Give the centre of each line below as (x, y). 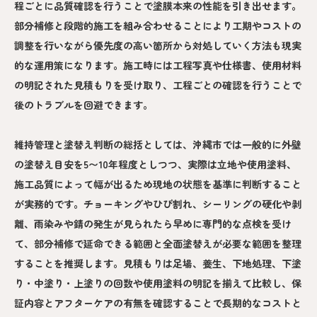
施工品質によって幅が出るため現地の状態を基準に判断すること (158, 184)
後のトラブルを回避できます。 (83, 105)
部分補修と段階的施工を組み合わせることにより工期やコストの (158, 26)
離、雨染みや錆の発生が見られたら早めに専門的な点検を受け (153, 224)
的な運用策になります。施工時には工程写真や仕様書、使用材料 (158, 65)
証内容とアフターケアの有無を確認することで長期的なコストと (158, 303)
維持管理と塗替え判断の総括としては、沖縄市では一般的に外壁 (158, 145)
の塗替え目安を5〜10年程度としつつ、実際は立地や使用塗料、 (155, 165)
